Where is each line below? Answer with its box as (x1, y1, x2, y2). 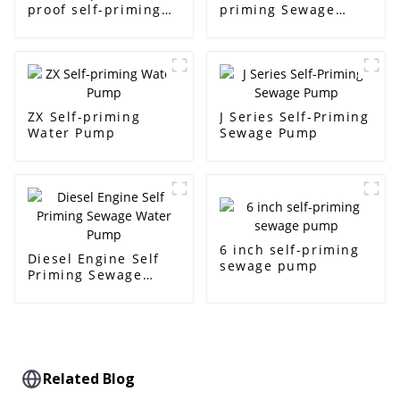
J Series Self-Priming (219, 108, 370, 126)
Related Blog (43, 368, 136, 388)
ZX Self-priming (27, 108, 141, 126)
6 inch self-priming (219, 240, 360, 258)
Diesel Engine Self (27, 250, 160, 268)
